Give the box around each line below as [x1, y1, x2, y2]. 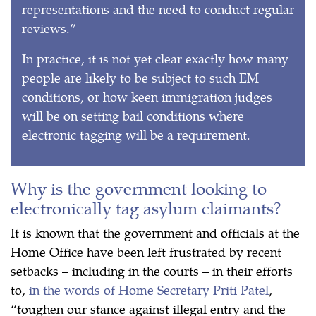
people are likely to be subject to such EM [22, 68, 259, 86]
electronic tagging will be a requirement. [22, 125, 250, 143]
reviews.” [22, 18, 76, 37]
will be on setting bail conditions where [22, 106, 244, 124]
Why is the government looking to [11, 175, 267, 200]
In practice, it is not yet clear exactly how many [22, 49, 288, 67]
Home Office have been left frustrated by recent [11, 242, 281, 260]
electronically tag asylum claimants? [11, 195, 281, 219]
